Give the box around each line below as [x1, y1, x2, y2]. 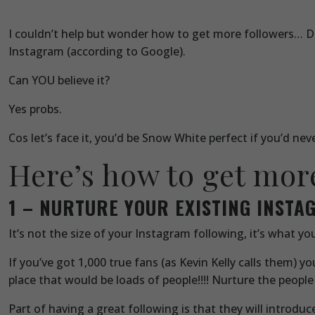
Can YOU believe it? [8, 72, 110, 89]
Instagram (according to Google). [8, 44, 186, 60]
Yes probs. [8, 101, 62, 117]
